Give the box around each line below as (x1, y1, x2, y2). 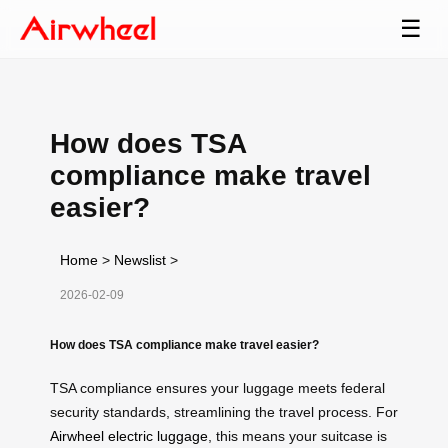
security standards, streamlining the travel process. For (50, 403, 398, 420)
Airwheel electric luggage (50, 427, 208, 444)
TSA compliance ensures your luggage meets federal (50, 379, 385, 396)
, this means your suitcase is (208, 427, 387, 444)
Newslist (114, 251, 166, 268)
